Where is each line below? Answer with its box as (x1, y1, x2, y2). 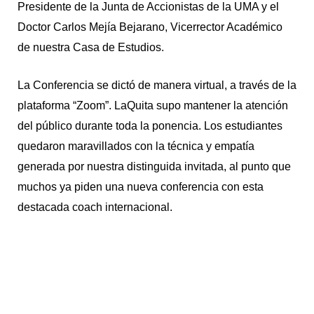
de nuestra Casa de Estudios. (17, 41, 164, 53)
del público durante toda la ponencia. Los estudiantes (17, 120, 282, 132)
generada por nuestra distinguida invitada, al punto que (17, 161, 291, 173)
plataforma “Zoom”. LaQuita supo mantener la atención (17, 100, 288, 112)
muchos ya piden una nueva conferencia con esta (17, 181, 264, 193)
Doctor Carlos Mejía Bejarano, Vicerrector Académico (17, 20, 282, 33)
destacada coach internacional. (17, 201, 172, 214)
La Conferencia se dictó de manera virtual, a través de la (17, 79, 296, 92)
